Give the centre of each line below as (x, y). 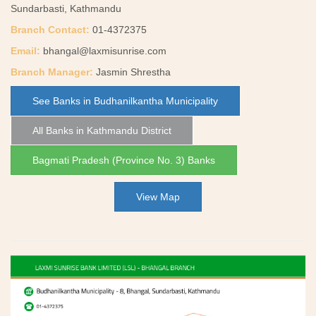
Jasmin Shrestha (132, 72)
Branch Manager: (52, 72)
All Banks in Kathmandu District (102, 130)
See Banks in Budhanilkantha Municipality (125, 101)
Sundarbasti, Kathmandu (66, 8)
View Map (158, 197)
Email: (25, 51)
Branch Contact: (50, 30)
